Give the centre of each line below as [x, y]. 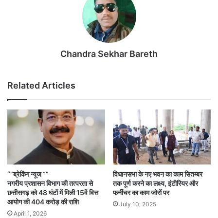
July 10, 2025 [138, 204]
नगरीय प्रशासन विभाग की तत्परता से [50, 183]
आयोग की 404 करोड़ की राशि [43, 202]
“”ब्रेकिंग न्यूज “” [28, 174]
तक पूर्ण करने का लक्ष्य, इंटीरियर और [155, 183]
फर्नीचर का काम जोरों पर [141, 193]
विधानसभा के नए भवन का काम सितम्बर [158, 174]
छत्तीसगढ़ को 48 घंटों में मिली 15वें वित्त [53, 193]
